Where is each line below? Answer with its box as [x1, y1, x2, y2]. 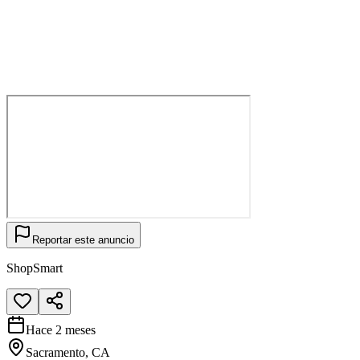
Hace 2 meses [26, 322, 96, 337]
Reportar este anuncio [32, 233, 134, 246]
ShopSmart [6, 260, 63, 275]
